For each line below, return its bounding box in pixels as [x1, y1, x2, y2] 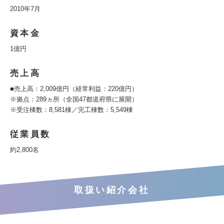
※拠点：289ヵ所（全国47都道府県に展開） [10, 95, 138, 103]
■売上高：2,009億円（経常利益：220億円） [10, 85, 138, 92]
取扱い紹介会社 [74, 185, 150, 195]
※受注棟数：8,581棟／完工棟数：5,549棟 [10, 106, 133, 113]
